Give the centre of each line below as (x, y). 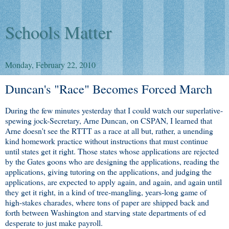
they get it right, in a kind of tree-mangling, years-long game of (106, 192)
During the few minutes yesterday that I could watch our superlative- (114, 110)
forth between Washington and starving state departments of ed (106, 212)
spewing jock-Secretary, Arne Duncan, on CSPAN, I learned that (109, 120)
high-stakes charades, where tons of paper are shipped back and (107, 202)
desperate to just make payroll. (54, 222)
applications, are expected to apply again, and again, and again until (113, 181)
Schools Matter (59, 32)
